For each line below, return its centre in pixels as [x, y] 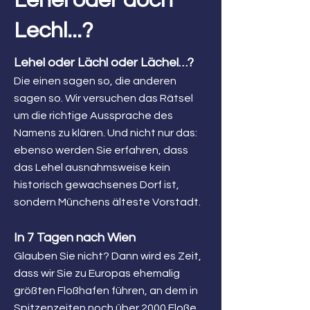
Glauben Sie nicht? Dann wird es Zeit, [108, 256]
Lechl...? [56, 31]
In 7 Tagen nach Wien [75, 238]
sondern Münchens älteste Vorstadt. [107, 202]
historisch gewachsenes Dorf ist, [97, 185]
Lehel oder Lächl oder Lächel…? [104, 63]
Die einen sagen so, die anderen [95, 81]
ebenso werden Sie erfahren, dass [101, 150]
